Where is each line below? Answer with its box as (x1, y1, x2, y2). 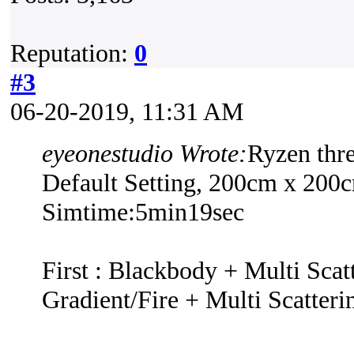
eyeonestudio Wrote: (42, 139, 247, 168)
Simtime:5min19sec (42, 198, 244, 226)
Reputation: (10, 39, 134, 67)
